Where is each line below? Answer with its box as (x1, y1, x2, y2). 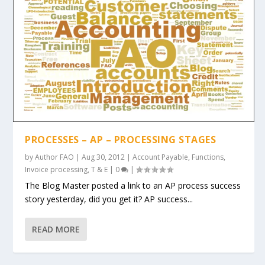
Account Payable (132, 152, 189, 163)
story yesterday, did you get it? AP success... (25, 193, 193, 205)
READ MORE (32, 224, 80, 235)
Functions (192, 152, 224, 163)
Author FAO (35, 152, 75, 163)
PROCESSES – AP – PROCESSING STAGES (25, 133, 216, 147)
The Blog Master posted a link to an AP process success (25, 180, 241, 192)
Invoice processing (25, 164, 88, 175)
